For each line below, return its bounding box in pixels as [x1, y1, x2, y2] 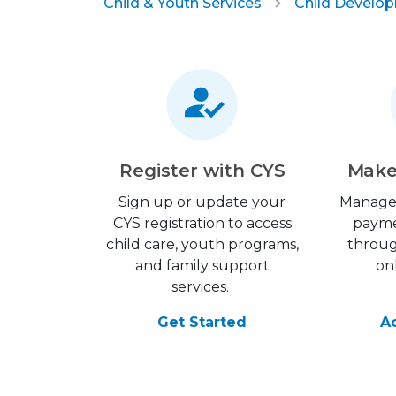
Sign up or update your [118, 194, 286, 210]
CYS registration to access [112, 215, 292, 232]
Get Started [157, 314, 247, 331]
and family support [134, 257, 270, 274]
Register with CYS [118, 160, 286, 181]
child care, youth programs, [105, 236, 299, 253]
